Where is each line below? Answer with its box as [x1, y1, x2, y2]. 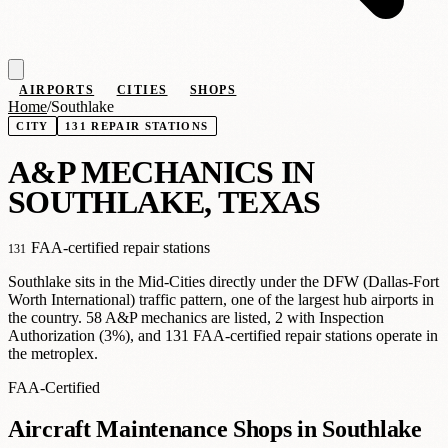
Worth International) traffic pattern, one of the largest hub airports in [8, 290, 434, 308]
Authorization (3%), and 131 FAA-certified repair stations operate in [8, 326, 438, 344]
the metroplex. [8, 344, 98, 362]
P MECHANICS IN [56, 154, 315, 191]
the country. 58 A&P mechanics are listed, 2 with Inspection [8, 308, 384, 326]
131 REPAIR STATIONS [64, 120, 209, 133]
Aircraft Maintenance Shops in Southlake [8, 415, 422, 442]
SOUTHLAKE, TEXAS [8, 184, 321, 221]
